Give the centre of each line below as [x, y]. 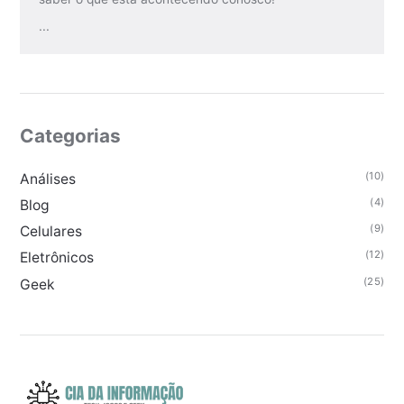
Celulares [50, 232]
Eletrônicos [56, 258]
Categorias [70, 135]
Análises [47, 179]
